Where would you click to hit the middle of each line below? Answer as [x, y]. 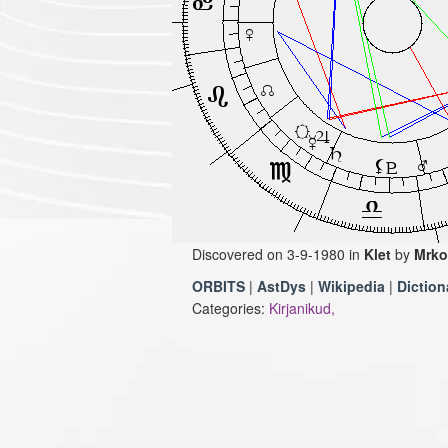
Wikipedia [351, 286]
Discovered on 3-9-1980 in [278, 254]
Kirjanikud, [302, 308]
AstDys [281, 286]
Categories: [230, 308]
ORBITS [218, 286]
